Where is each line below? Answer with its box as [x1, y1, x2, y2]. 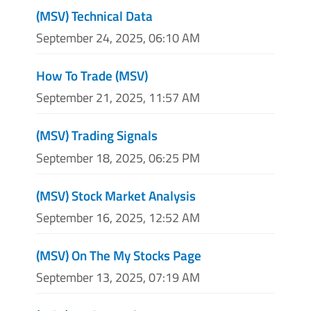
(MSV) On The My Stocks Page [36, 244, 201, 265]
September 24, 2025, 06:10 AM [36, 28, 200, 48]
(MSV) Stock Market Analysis [36, 185, 196, 205]
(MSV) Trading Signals [36, 125, 158, 146]
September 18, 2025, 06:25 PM [36, 148, 200, 167]
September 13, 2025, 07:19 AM [36, 267, 200, 287]
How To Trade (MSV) [36, 65, 148, 86]
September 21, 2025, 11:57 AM [36, 88, 200, 108]
